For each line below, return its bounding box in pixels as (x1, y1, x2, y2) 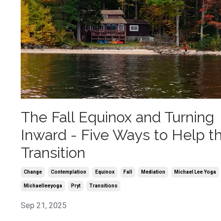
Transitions (89, 183, 117, 189)
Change (24, 169, 42, 175)
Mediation (141, 169, 165, 175)
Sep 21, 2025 (21, 201, 67, 211)
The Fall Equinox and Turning (21, 109, 214, 126)
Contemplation (51, 169, 86, 175)
